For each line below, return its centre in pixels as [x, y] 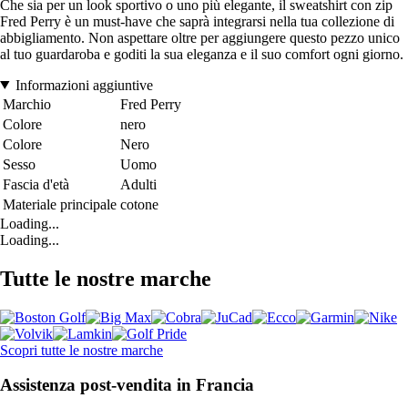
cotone [139, 204]
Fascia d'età [36, 184]
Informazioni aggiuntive [84, 85]
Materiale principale [60, 204]
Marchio [27, 104]
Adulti [138, 184]
